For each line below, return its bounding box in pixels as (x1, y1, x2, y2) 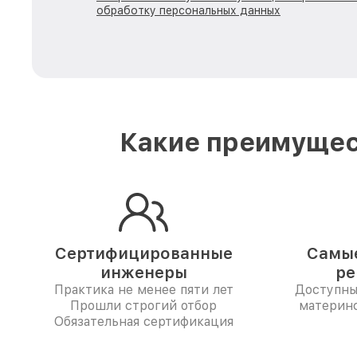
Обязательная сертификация (53, 314, 233, 329)
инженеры (100, 263, 187, 282)
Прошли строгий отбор (70, 298, 217, 313)
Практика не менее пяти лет (53, 282, 233, 297)
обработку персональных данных (96, 4, 280, 17)
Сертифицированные (54, 244, 233, 263)
